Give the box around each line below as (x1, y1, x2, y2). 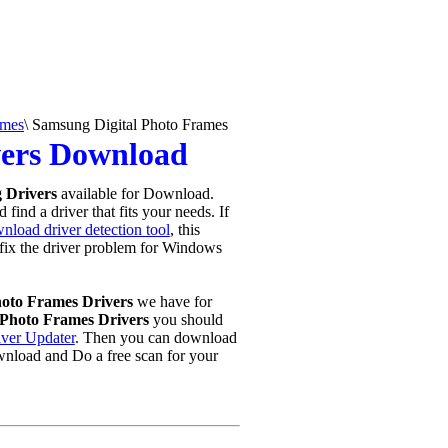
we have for (132, 293, 212, 310)
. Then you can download (74, 329, 237, 346)
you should (148, 311, 223, 328)
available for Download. (56, 185, 214, 202)
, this (169, 221, 200, 238)
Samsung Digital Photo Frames (28, 116, 228, 133)
